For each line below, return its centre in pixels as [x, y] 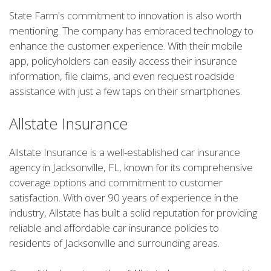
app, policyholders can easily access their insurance [123, 61]
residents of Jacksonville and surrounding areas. [114, 243]
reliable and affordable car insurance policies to [114, 227]
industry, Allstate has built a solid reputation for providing [133, 212]
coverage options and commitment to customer [116, 182]
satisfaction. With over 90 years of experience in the [124, 197]
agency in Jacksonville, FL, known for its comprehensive [131, 167]
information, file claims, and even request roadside [122, 76]
